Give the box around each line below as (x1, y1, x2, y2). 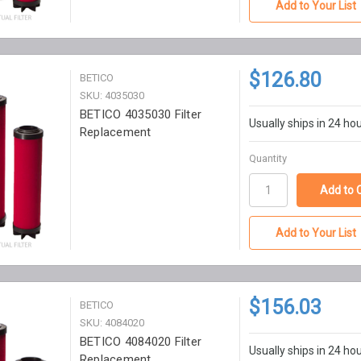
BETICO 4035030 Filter (79, 106, 202, 122)
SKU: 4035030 (79, 89, 144, 102)
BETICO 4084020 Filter (79, 334, 202, 349)
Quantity (248, 151, 287, 164)
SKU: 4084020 (79, 316, 144, 329)
